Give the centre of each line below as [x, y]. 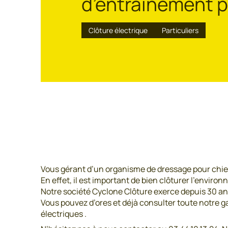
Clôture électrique [118, 30]
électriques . [64, 214]
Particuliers [180, 30]
